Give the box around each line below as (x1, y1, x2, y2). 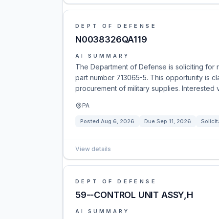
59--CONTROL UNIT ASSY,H (75, 190, 193, 200)
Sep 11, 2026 (156, 118, 191, 125)
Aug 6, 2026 (101, 118, 134, 125)
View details (75, 145, 111, 153)
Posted (80, 118, 101, 125)
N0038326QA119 (75, 34, 147, 44)
